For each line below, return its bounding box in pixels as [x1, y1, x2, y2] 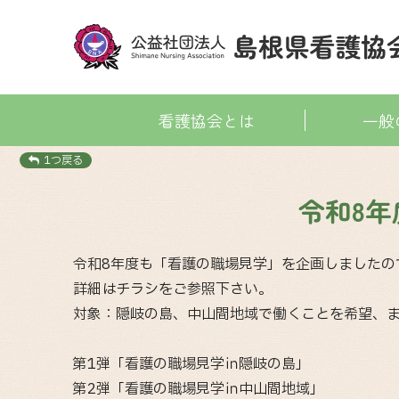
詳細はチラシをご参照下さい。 [73, 279, 273, 300]
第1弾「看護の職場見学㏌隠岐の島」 [73, 354, 353, 375]
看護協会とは [159, 109, 255, 132]
